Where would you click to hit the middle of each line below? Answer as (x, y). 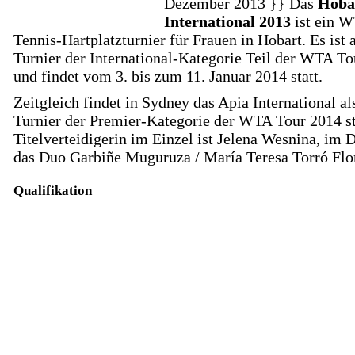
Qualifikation (53, 191)
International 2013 (227, 21)
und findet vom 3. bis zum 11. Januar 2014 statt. (168, 76)
